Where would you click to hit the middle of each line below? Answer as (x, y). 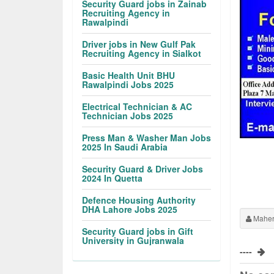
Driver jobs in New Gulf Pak (139, 44)
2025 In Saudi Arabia (125, 147)
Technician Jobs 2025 (128, 116)
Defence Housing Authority (139, 200)
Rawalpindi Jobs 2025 (128, 84)
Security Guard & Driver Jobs (143, 169)
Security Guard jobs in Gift (138, 231)
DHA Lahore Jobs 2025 (130, 209)
